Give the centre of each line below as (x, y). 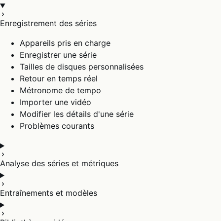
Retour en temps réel (59, 78)
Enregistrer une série (58, 55)
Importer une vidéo (55, 102)
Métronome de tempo (60, 90)
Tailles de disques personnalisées (82, 67)
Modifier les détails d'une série (77, 114)
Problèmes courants (57, 126)
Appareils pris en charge (65, 43)
